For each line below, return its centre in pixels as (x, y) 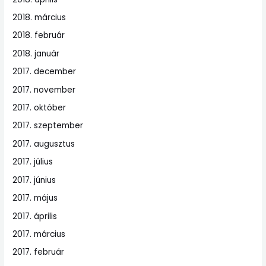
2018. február (39, 36)
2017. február (39, 252)
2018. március (39, 18)
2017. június (34, 180)
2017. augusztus (44, 144)
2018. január (36, 53)
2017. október (39, 108)
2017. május (35, 198)
